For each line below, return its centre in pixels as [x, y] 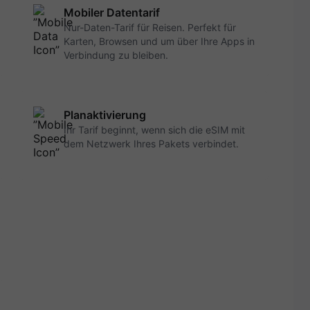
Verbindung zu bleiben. [116, 55]
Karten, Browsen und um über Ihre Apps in [159, 41]
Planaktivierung [105, 115]
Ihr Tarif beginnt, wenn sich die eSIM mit [154, 130]
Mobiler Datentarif [112, 12]
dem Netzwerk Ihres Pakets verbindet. [151, 144]
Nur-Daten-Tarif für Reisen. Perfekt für [150, 27]
